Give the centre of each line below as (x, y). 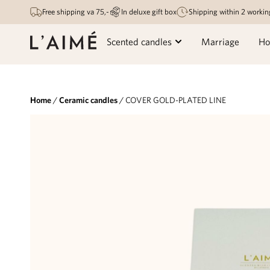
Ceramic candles (88, 100)
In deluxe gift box (149, 12)
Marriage (221, 42)
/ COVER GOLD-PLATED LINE (172, 100)
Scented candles (140, 42)
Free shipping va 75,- (76, 12)
